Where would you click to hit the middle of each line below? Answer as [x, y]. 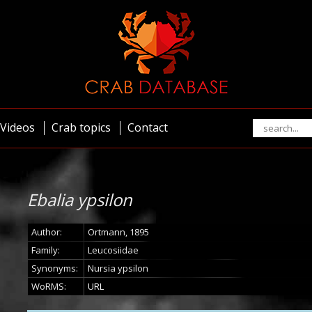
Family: [46, 250]
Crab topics [81, 127]
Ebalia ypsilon [80, 200]
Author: [47, 232]
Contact [148, 127]
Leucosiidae [113, 250]
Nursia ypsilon [118, 268]
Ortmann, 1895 [118, 232]
